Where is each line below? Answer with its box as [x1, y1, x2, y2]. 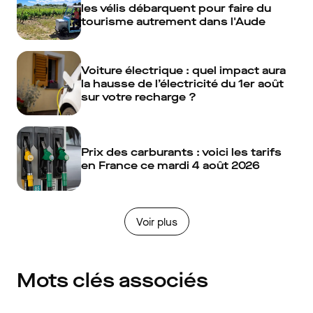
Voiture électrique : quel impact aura [81, 62, 286, 78]
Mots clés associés [17, 268, 208, 293]
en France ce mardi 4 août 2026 [81, 158, 260, 173]
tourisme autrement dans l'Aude [81, 13, 265, 29]
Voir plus [136, 214, 177, 229]
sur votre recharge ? [81, 89, 196, 104]
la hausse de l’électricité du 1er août [81, 75, 284, 91]
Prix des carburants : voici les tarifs [81, 145, 282, 159]
